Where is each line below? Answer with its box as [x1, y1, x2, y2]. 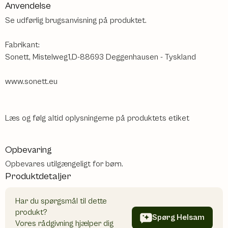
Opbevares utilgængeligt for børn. [5, 159, 123, 169]
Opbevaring [5, 144, 52, 155]
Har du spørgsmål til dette [15, 196, 107, 206]
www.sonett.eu [5, 76, 58, 86]
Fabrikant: [5, 40, 40, 49]
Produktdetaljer [5, 170, 71, 182]
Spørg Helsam [152, 213, 205, 222]
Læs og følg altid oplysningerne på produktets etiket [5, 113, 189, 123]
